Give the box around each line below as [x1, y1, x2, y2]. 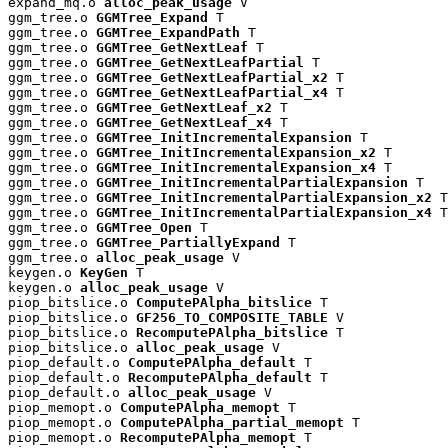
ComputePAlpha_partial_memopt [120, 415, 344, 431]
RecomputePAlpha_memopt [120, 430, 296, 446]
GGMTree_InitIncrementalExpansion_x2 [96, 145, 376, 161]
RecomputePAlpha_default [128, 370, 312, 386]
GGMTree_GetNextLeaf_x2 [96, 100, 272, 116]
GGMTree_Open [96, 220, 192, 236]
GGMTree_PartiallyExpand [96, 235, 280, 251]
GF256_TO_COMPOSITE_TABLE [136, 310, 328, 326]
